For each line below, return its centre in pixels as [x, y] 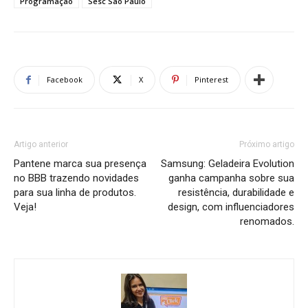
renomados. [267, 222]
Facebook [65, 80]
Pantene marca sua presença [80, 164]
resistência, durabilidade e [236, 193]
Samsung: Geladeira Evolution [228, 164]
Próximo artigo [267, 145]
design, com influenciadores [231, 207]
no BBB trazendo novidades [76, 178]
